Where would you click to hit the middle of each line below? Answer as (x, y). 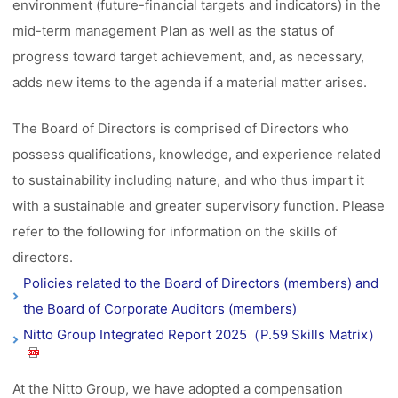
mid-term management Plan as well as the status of (174, 31)
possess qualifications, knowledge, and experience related (197, 154)
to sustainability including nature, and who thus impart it (189, 180)
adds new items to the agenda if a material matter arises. (190, 82)
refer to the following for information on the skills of (175, 231)
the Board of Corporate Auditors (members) (160, 309)
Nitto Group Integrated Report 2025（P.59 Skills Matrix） (203, 334)
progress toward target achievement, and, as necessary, (189, 56)
